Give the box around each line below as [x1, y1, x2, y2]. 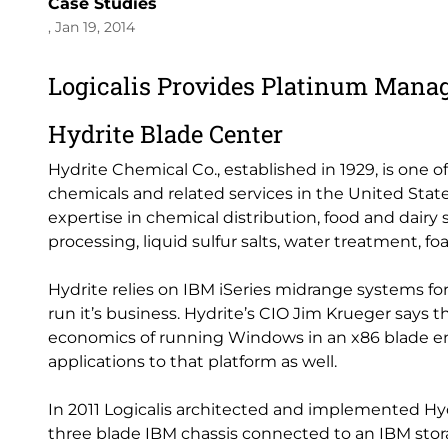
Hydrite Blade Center [48, 118, 283, 150]
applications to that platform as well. [48, 352, 337, 371]
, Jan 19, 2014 [48, 18, 135, 36]
